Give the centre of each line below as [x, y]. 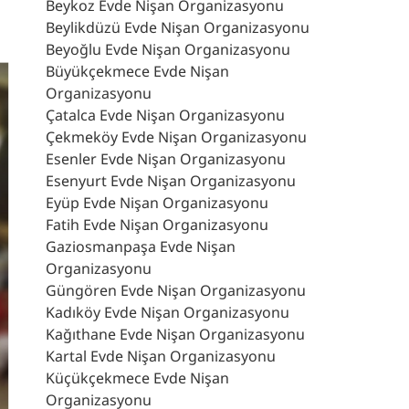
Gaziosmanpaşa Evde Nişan [141, 246]
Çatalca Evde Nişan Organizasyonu [165, 115]
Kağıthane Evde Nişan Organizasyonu [175, 334]
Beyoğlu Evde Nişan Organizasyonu [168, 49]
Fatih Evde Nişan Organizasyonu [157, 224]
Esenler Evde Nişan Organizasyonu [166, 158]
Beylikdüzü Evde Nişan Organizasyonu [178, 27]
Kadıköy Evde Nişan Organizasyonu [168, 312]
